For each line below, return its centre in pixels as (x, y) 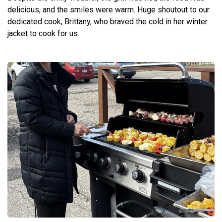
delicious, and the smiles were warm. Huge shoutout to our (109, 10)
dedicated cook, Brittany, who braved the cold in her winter (108, 22)
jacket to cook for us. (44, 33)
